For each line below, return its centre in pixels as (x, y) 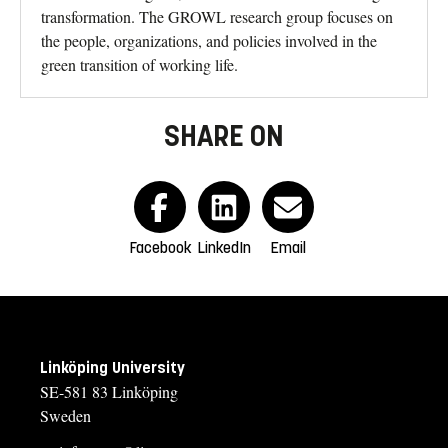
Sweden (65, 416)
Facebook (160, 248)
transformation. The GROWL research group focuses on (217, 17)
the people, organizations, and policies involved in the (209, 41)
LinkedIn (224, 248)
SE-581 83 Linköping (109, 392)
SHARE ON (224, 136)
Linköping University (112, 368)
